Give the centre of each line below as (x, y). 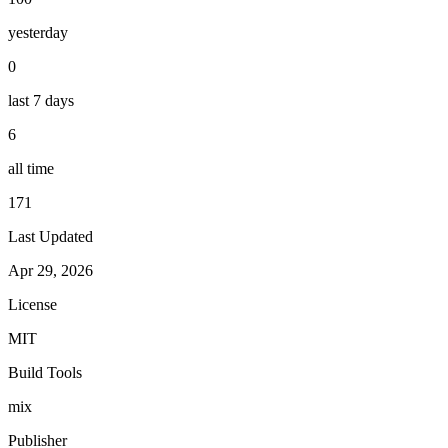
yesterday (38, 32)
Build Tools (45, 372)
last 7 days (41, 100)
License (32, 304)
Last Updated (50, 236)
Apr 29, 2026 (50, 270)
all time (31, 168)
